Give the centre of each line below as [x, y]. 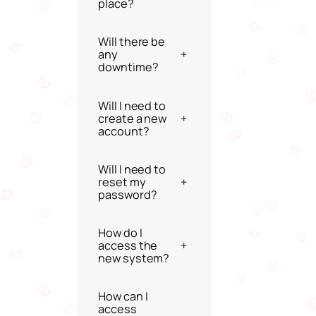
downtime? [128, 67]
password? [128, 194]
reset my [122, 182]
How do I [120, 233]
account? [124, 131]
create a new [117, 118]
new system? [134, 259]
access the [128, 246]
